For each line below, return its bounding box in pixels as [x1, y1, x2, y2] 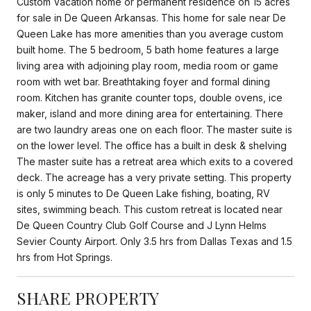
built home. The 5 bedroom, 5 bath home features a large [17, 43, 279, 56]
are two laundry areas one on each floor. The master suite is [17, 123, 292, 135]
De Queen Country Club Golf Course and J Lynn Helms [17, 219, 267, 231]
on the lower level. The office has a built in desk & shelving [17, 139, 287, 151]
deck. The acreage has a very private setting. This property [17, 171, 292, 183]
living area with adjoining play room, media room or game [17, 59, 278, 72]
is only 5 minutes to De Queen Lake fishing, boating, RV [17, 187, 270, 199]
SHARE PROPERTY [17, 286, 159, 309]
